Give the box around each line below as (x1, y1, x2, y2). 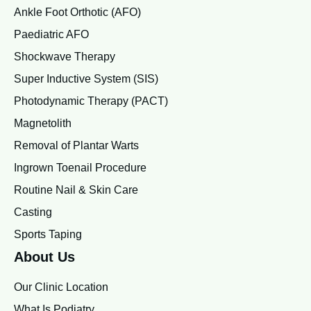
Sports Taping (14, 228, 82, 241)
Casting (14, 206, 52, 219)
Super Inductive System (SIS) (14, 73, 158, 85)
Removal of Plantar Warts (14, 140, 139, 152)
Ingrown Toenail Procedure (14, 162, 146, 174)
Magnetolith (14, 117, 72, 130)
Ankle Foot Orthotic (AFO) (14, 6, 141, 19)
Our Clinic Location (14, 281, 108, 294)
